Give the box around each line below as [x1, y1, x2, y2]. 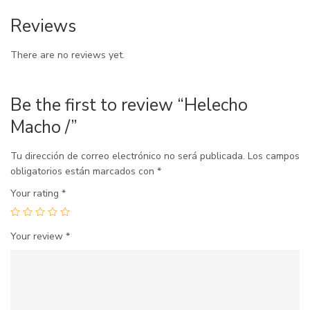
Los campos [248, 149, 300, 163]
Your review [10, 230, 66, 243]
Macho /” [10, 116, 77, 139]
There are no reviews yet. [10, 48, 125, 62]
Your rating [10, 187, 62, 200]
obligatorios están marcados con [10, 165, 157, 178]
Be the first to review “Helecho [10, 93, 248, 117]
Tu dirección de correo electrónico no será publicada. [10, 149, 245, 163]
